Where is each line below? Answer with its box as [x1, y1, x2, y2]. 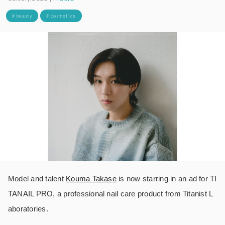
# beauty [12, 13, 32, 19]
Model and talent [8, 174, 66, 183]
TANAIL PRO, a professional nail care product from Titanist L [8, 189, 213, 198]
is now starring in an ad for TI [116, 174, 217, 183]
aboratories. [8, 204, 48, 213]
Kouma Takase [66, 174, 117, 183]
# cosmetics [46, 13, 76, 19]
